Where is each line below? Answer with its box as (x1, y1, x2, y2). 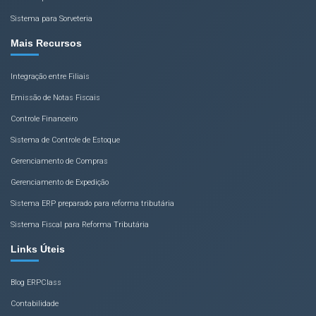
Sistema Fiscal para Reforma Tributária (11, 220, 149, 229)
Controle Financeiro (11, 114, 78, 123)
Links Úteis (11, 243, 65, 255)
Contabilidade (11, 299, 59, 308)
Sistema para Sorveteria (11, 14, 92, 23)
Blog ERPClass (11, 278, 61, 287)
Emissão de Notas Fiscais (11, 93, 100, 102)
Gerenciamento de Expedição (11, 178, 109, 187)
